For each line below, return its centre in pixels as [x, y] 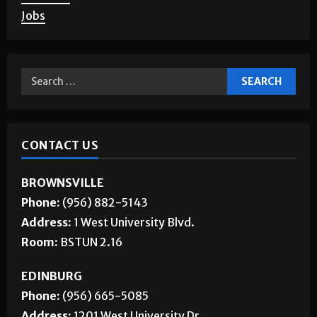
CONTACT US [60, 179]
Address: [47, 257]
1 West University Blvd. [134, 257]
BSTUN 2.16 [91, 276]
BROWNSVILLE [63, 217]
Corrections [53, 10]
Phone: [41, 237]
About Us [46, 30]
